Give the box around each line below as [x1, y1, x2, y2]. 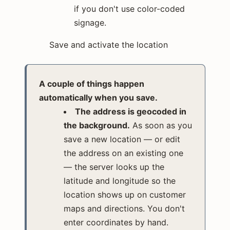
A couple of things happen [39, 78, 144, 89]
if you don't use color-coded [74, 3, 185, 14]
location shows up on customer [64, 189, 186, 200]
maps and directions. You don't [64, 203, 185, 214]
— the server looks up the [64, 161, 164, 172]
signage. [74, 17, 106, 28]
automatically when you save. [39, 92, 158, 103]
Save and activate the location [49, 39, 168, 50]
